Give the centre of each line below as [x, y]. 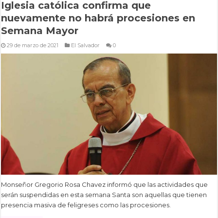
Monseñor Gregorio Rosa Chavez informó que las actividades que [105, 185]
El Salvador [86, 45]
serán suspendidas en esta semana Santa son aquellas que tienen [104, 195]
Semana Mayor [40, 30]
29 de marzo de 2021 [33, 45]
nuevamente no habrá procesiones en [98, 18]
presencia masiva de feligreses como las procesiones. [86, 205]
